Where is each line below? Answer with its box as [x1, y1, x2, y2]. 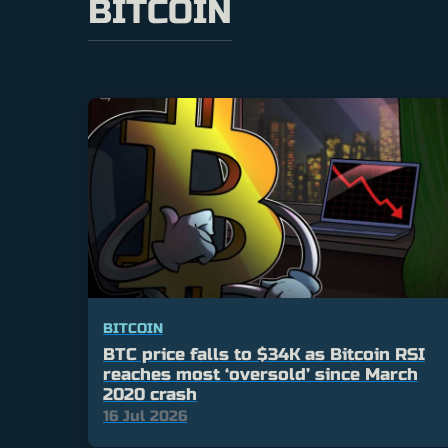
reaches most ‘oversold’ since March [103, 364, 418, 386]
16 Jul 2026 [103, 407, 187, 426]
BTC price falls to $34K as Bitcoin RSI [103, 344, 425, 366]
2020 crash [103, 384, 197, 406]
